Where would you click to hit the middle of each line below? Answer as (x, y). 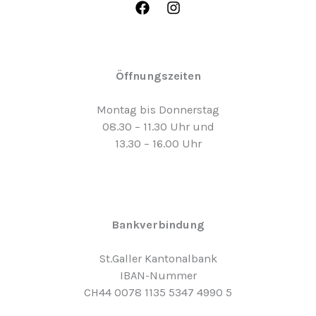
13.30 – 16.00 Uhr (158, 144)
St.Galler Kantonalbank (158, 258)
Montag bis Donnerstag (158, 110)
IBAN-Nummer (158, 275)
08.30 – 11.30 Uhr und (158, 127)
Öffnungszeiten (158, 76)
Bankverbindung (158, 224)
